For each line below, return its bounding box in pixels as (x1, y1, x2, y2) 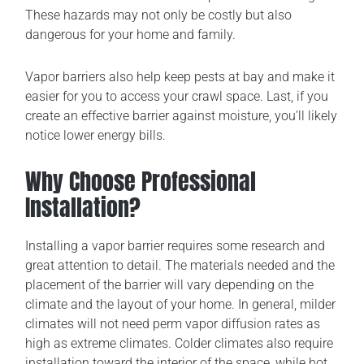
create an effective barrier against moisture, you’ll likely (25, 108, 338, 124)
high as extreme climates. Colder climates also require (25, 336, 334, 352)
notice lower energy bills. (25, 128, 167, 144)
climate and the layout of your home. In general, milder (25, 297, 336, 313)
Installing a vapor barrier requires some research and (25, 238, 326, 254)
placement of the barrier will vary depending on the (25, 277, 314, 293)
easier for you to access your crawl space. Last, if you (25, 89, 329, 105)
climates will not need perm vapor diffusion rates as (25, 316, 321, 332)
